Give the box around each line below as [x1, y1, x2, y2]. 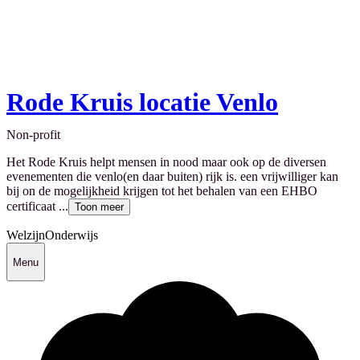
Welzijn [6, 228, 45, 243]
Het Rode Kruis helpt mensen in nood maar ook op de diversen [6, 155, 326, 170]
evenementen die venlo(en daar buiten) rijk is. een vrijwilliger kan [6, 170, 338, 184]
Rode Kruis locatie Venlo [6, 88, 278, 117]
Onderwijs [45, 228, 98, 243]
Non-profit [6, 128, 60, 142]
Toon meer [75, 201, 124, 214]
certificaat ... [6, 199, 68, 214]
